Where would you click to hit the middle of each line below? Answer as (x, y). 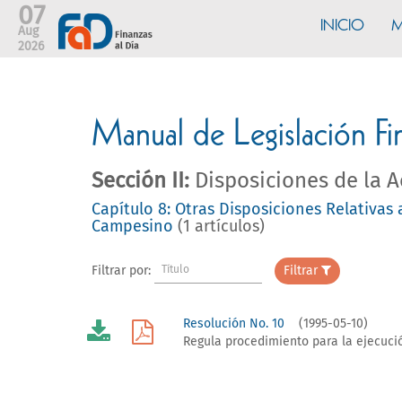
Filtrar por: (121, 271)
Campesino (135, 227)
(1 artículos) (221, 227)
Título (175, 270)
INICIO (342, 27)
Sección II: (140, 181)
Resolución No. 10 (234, 324)
